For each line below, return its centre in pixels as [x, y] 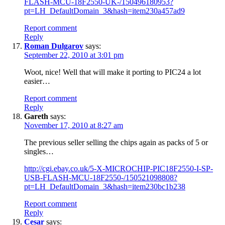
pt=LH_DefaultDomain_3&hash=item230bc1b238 [105, 186]
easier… [37, 81]
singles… [39, 151]
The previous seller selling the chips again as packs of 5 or [116, 142]
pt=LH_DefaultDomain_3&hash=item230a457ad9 [104, 11]
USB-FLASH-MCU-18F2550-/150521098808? [101, 177]
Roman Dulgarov [54, 46]
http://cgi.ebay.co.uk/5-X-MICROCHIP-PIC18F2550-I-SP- [119, 168]
